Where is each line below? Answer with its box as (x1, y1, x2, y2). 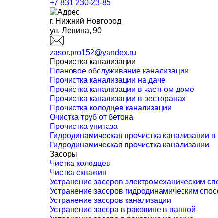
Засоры (50, 150, 77, 158)
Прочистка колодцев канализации (50, 104, 172, 112)
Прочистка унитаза (50, 122, 118, 130)
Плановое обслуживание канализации (50, 67, 189, 75)
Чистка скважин (50, 168, 107, 177)
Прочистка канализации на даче (50, 76, 165, 84)
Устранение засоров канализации (50, 196, 171, 204)
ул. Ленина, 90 (50, 26, 102, 35)
